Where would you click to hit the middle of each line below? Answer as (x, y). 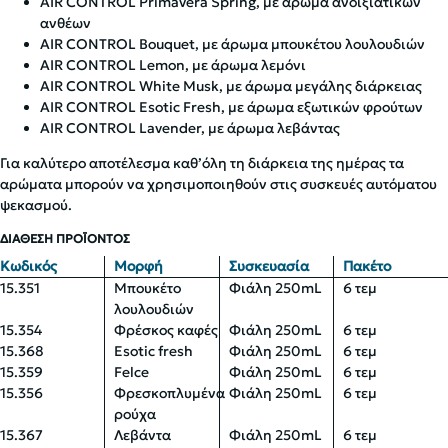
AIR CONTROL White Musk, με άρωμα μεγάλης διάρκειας (231, 86)
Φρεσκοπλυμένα (170, 393)
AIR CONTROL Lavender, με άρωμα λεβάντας (190, 128)
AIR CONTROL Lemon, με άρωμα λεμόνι (173, 65)
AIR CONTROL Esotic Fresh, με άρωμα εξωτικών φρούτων (231, 107)
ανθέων (65, 23)
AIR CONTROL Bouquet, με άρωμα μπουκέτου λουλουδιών (232, 44)
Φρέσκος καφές (166, 330)
